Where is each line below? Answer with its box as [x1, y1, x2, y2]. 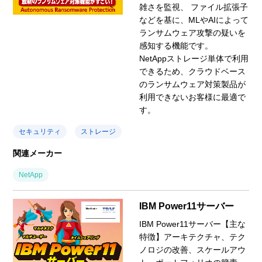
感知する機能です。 [139, 40, 213, 50]
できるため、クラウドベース [139, 66, 246, 76]
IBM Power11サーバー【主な [139, 219, 246, 229]
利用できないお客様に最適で [139, 92, 246, 102]
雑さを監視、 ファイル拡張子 [139, 2, 248, 12]
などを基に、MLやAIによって [139, 15, 249, 25]
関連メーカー [13, 148, 63, 158]
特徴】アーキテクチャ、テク [139, 232, 246, 242]
